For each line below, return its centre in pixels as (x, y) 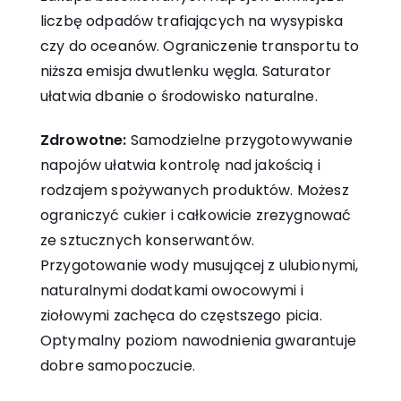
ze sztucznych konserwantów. (148, 241)
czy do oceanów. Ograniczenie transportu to (200, 47)
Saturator (297, 72)
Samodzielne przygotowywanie (239, 141)
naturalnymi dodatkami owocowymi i (172, 291)
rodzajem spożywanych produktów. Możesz (195, 191)
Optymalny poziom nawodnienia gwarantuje (198, 341)
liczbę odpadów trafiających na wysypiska (192, 21)
